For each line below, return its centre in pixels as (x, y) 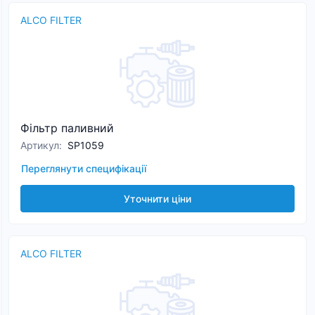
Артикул (40, 145)
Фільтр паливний (67, 128)
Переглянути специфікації (84, 168)
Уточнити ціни (157, 199)
